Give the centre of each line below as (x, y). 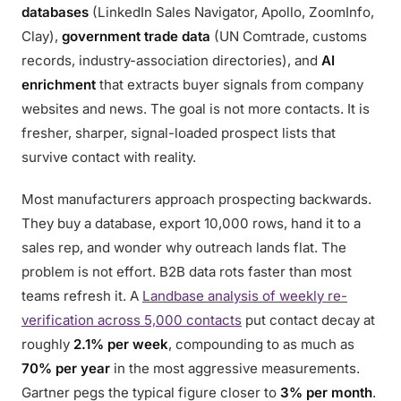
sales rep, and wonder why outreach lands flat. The (184, 247)
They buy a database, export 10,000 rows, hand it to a (191, 223)
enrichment (59, 85)
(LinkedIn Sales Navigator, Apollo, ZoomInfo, (231, 12)
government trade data (136, 36)
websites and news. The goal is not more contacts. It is (196, 109)
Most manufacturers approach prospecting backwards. (196, 199)
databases (55, 12)
